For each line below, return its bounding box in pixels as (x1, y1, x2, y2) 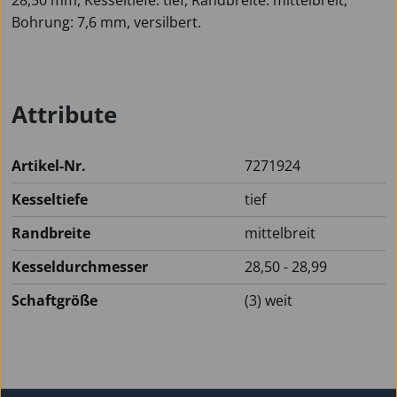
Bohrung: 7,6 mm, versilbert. (12, 12, 201, 32)
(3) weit (245, 290, 292, 310)
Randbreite (12, 222, 90, 243)
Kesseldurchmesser (12, 256, 148, 276)
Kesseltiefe (12, 189, 88, 209)
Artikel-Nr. (12, 155, 86, 175)
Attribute (12, 97, 117, 130)
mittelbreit (245, 222, 315, 243)
